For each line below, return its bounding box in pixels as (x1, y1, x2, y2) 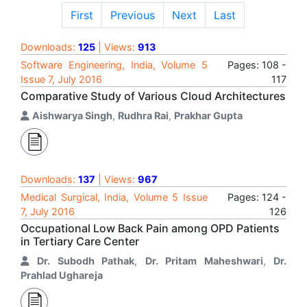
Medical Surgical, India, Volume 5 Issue (21, 191, 208, 203)
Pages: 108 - (228, 59, 286, 71)
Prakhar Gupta (174, 110, 243, 121)
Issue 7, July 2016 (21, 73, 102, 85)
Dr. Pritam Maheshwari (145, 255, 263, 267)
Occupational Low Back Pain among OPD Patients (21, 221, 280, 235)
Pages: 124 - (228, 191, 286, 203)
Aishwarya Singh (32, 110, 112, 121)
